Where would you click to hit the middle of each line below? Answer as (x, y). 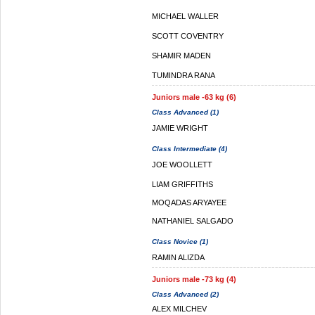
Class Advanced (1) (185, 112)
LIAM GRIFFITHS (182, 184)
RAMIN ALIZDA (178, 257)
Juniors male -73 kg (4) (194, 279)
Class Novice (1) (180, 242)
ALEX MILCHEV (179, 309)
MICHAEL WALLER (185, 16)
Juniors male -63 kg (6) (194, 97)
